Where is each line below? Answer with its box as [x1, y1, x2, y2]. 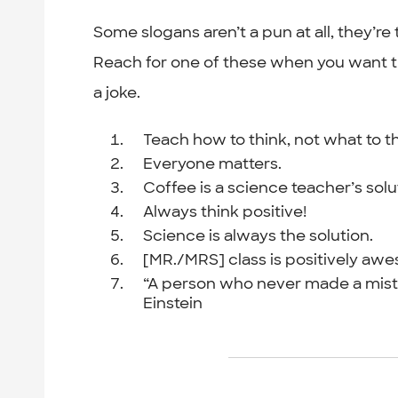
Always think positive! [143, 201, 307, 221]
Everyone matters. [143, 153, 283, 173]
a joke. [93, 83, 141, 103]
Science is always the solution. [143, 225, 374, 245]
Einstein [143, 292, 203, 313]
